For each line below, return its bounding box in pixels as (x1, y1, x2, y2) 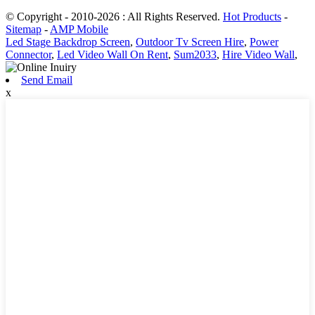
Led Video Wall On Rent (57, 48, 168, 60)
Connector (6, 48, 51, 60)
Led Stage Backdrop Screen (6, 35, 130, 48)
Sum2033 (174, 48, 217, 60)
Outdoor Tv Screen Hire (136, 35, 244, 48)
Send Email (21, 73, 72, 86)
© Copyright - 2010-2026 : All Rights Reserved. (6, 10, 223, 22)
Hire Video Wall (222, 48, 295, 60)
